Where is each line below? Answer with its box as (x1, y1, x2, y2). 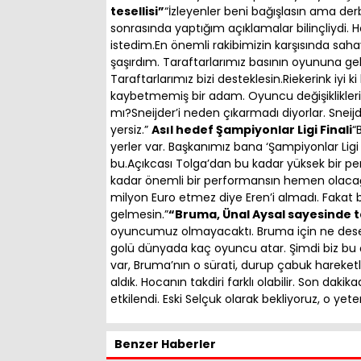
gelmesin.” (110, 205, 168, 222)
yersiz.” (110, 121, 151, 138)
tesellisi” (110, 2, 164, 19)
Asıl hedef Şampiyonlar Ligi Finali (151, 121, 352, 138)
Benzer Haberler (114, 335, 216, 352)
